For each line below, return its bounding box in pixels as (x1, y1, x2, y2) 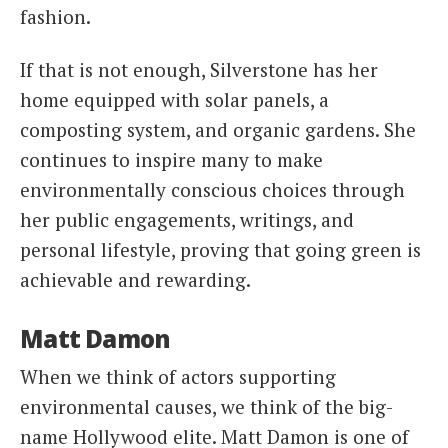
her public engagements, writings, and (20, 207, 354, 233)
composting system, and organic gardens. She (20, 117, 416, 143)
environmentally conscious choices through (20, 177, 405, 203)
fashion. (20, 3, 91, 29)
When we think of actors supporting (20, 363, 336, 389)
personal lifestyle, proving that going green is (20, 237, 421, 263)
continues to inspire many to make (20, 147, 323, 173)
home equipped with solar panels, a (20, 87, 329, 113)
